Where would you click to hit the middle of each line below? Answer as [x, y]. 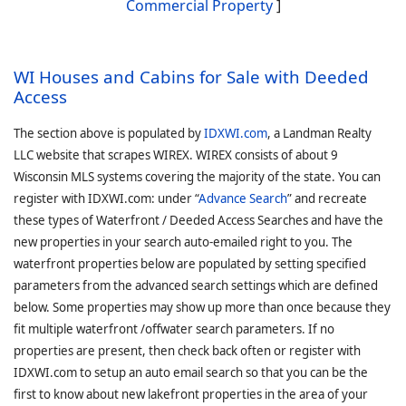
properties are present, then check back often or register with [187, 351]
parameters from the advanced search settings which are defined [196, 285]
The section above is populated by [109, 133]
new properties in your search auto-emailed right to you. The [183, 242]
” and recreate [327, 198]
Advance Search [243, 198]
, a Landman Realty [319, 133]
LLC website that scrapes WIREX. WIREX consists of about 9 [176, 155]
